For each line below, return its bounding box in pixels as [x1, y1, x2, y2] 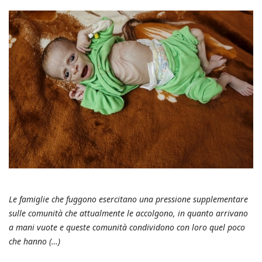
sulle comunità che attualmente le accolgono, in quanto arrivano [9, 207, 248, 219]
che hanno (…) [9, 235, 60, 247]
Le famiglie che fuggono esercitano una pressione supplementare [9, 193, 248, 205]
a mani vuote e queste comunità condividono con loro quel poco [9, 221, 245, 233]
